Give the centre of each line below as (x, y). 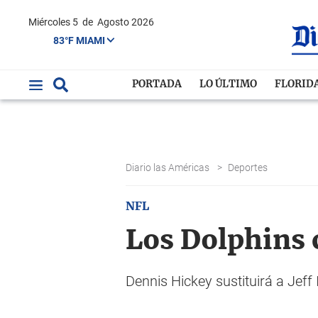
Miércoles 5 (59, 22)
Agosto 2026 (126, 22)
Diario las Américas (169, 168)
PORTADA (157, 84)
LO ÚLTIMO (229, 84)
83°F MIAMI (80, 40)
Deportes (249, 168)
